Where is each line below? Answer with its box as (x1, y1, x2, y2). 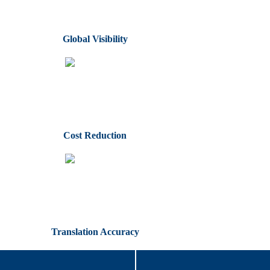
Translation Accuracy (51, 226, 139, 237)
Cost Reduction (63, 130, 127, 140)
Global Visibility (62, 33, 128, 44)
